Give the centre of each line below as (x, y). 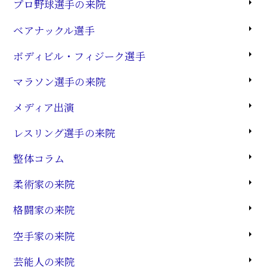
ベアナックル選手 (54, 30)
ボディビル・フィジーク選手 (79, 55)
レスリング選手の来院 (64, 133)
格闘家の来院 (44, 210)
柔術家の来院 (44, 184)
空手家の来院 (44, 235)
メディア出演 (44, 107)
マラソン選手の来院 (60, 81)
